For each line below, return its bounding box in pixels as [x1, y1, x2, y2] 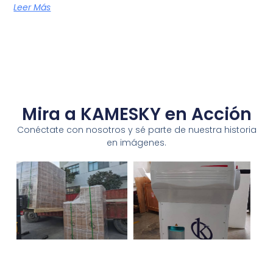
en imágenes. [107, 136, 166, 149]
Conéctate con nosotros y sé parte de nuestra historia [16, 124, 257, 136]
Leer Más [13, 1, 51, 13]
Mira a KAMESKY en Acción [21, 102, 252, 127]
